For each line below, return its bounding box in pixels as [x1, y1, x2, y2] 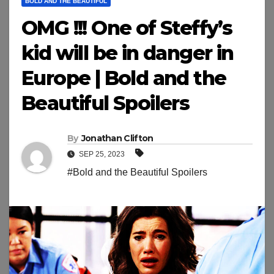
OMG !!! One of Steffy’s [21, 16, 232, 40]
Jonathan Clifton [81, 133, 154, 144]
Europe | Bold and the [21, 66, 226, 91]
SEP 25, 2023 [77, 150, 127, 159]
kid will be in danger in [21, 41, 234, 65]
